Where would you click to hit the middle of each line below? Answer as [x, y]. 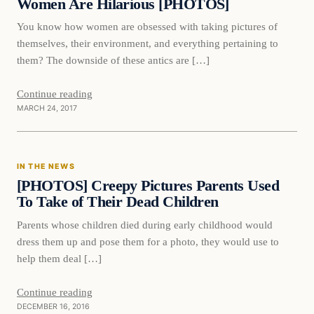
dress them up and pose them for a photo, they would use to [148, 242]
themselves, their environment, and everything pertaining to [148, 43]
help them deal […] [59, 259]
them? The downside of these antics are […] [113, 60]
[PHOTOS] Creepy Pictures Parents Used [148, 186]
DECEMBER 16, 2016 [53, 307]
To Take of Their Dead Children [118, 202]
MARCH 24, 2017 [47, 109]
